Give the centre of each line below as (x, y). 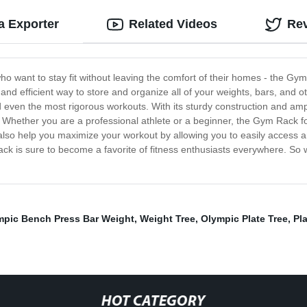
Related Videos (173, 24)
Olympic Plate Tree (244, 219)
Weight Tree (168, 219)
